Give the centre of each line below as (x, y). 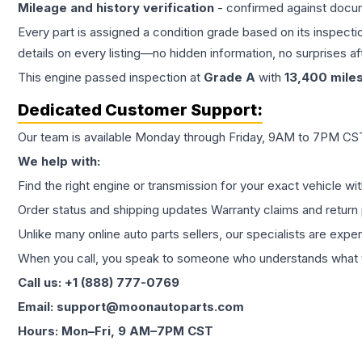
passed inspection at (143, 77)
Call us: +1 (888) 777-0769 (99, 282)
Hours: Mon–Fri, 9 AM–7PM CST (116, 331)
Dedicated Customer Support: (140, 110)
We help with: (59, 161)
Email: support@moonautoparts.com (131, 307)
